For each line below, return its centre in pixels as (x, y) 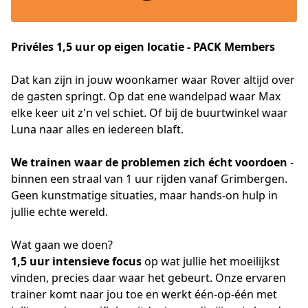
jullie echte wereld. (59, 212)
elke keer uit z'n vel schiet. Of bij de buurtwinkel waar (150, 113)
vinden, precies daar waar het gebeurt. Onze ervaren (148, 278)
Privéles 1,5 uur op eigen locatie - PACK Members (143, 47)
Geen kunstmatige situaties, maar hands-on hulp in (144, 195)
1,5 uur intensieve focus (76, 261)
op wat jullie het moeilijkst (211, 261)
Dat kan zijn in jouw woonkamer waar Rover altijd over (153, 80)
